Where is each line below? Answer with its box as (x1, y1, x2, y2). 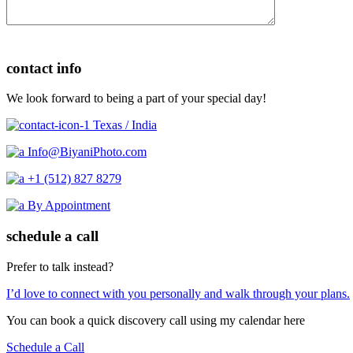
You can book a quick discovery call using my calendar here (6, 313, 305, 327)
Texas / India (93, 118, 157, 132)
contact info (6, 59, 82, 76)
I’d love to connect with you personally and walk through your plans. (6, 286, 350, 300)
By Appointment (28, 199, 110, 213)
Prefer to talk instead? (6, 259, 113, 273)
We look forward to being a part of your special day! (6, 91, 266, 106)
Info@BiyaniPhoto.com (28, 145, 147, 159)
